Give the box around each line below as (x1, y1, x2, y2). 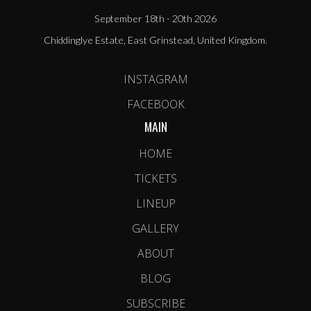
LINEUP (135, 195, 176, 211)
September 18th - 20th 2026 (94, 12, 217, 24)
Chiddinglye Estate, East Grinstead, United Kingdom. (44, 33, 267, 46)
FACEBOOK (126, 96, 185, 112)
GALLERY (132, 220, 179, 236)
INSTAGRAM (123, 71, 188, 87)
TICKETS (134, 170, 177, 186)
